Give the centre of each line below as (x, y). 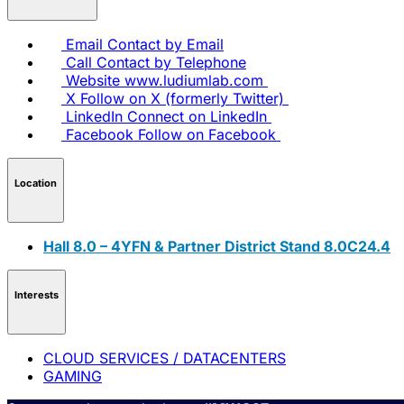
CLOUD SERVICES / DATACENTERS (165, 358)
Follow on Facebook (207, 134)
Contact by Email (165, 44)
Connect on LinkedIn (197, 116)
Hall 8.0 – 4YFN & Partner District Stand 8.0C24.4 (217, 246)
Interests (37, 295)
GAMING (73, 376)
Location (36, 184)
